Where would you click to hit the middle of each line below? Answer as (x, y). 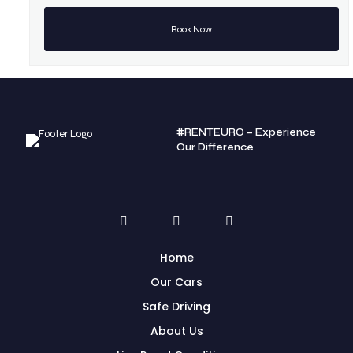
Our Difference (215, 147)
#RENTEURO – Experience (246, 132)
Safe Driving (176, 307)
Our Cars (176, 282)
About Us (176, 331)
